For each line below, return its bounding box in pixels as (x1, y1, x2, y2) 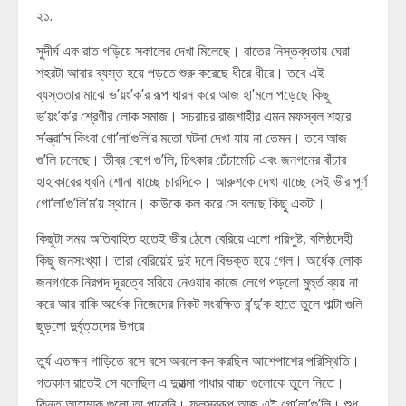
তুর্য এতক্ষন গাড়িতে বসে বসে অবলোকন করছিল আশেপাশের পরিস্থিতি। (36, 351, 360, 371)
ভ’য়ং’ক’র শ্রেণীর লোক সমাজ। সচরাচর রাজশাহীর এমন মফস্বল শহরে (36, 106, 351, 126)
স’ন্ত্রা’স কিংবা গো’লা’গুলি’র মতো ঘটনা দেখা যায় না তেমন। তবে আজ (36, 128, 347, 148)
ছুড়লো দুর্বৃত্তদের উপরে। (36, 315, 158, 335)
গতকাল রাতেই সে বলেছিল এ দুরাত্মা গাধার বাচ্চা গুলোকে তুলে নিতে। (36, 372, 344, 392)
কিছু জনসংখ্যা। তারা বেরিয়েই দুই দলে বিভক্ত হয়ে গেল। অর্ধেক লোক (36, 250, 362, 270)
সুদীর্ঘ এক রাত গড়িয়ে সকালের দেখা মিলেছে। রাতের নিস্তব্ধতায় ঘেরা (36, 41, 350, 61)
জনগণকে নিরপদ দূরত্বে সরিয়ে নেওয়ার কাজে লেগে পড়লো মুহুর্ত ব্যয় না (36, 272, 358, 292)
